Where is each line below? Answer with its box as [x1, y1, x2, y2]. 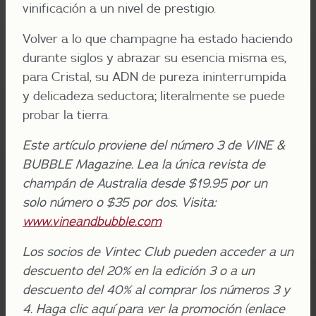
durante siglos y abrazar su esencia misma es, [23, 49, 286, 66]
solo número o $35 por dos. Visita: [23, 193, 216, 210]
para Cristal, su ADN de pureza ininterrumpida [23, 68, 286, 85]
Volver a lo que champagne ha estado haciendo [23, 30, 293, 47]
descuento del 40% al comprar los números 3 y [23, 281, 290, 298]
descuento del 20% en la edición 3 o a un [23, 262, 255, 279]
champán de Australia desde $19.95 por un [23, 174, 267, 191]
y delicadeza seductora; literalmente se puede [23, 87, 285, 104]
